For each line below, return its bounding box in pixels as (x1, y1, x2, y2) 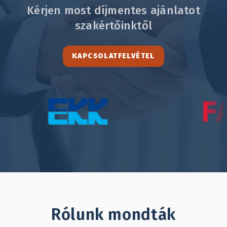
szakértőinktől (74, 19, 153, 33)
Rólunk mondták (51, 205, 176, 224)
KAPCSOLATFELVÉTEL (72, 52, 155, 61)
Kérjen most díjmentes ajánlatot (27, 4, 200, 18)
